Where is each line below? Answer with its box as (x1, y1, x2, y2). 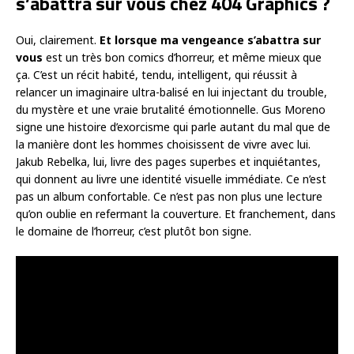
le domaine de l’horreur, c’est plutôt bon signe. (16, 223, 251, 239)
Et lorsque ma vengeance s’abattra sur (100, 32, 321, 47)
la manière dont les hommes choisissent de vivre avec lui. (16, 136, 311, 152)
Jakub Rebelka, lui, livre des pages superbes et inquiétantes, (16, 153, 321, 169)
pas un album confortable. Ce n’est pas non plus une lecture (16, 188, 322, 204)
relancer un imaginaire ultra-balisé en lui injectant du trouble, (16, 84, 327, 100)
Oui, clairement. (16, 32, 100, 47)
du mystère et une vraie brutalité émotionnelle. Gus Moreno (16, 101, 326, 117)
